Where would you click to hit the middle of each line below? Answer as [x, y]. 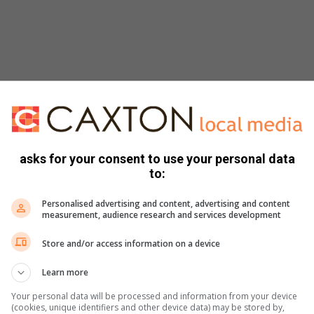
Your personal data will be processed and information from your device [154, 296]
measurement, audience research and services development [162, 215]
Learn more [65, 272]
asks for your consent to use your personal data [157, 159]
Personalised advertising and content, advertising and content [166, 204]
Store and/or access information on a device [131, 243]
